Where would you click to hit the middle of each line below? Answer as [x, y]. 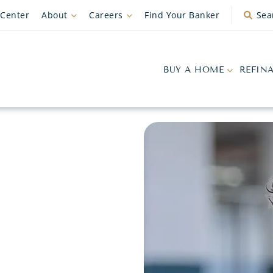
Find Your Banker [182, 15]
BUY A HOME [193, 70]
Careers [106, 15]
